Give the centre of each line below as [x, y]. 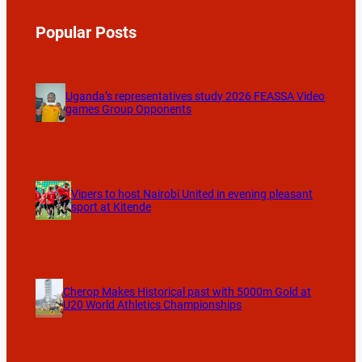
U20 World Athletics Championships [153, 305]
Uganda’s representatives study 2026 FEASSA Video [196, 96]
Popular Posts [86, 32]
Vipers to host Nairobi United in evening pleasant [192, 194]
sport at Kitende [111, 206]
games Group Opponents [129, 109]
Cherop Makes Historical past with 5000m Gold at [187, 292]
